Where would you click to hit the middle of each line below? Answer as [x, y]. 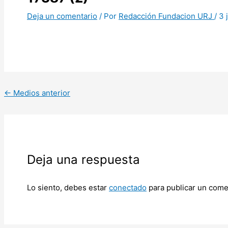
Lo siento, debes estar [68, 187]
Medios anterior [41, 93]
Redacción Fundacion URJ [166, 16]
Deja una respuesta [83, 159]
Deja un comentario [62, 16]
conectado [128, 187]
